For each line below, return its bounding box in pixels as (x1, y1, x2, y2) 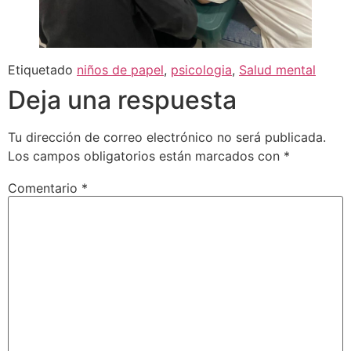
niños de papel (77, 62, 164, 78)
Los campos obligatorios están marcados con (8, 148, 284, 165)
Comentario (8, 179, 81, 196)
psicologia (171, 62, 232, 78)
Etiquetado (8, 62, 77, 78)
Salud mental (239, 62, 316, 78)
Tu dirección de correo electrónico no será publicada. (8, 129, 326, 146)
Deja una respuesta (8, 85, 237, 116)
